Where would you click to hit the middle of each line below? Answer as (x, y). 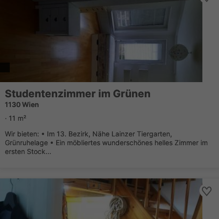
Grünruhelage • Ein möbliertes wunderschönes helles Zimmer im (106, 142)
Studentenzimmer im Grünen (78, 94)
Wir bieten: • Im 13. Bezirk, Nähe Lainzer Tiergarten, (88, 134)
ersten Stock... (28, 151)
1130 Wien (22, 104)
